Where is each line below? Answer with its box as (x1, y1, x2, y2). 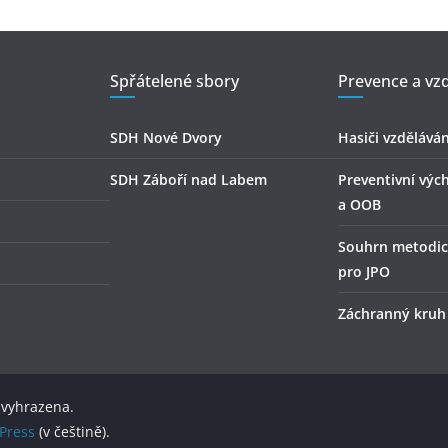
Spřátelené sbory (110, 70, 239, 93)
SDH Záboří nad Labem (110, 170, 267, 190)
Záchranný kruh (338, 304, 446, 324)
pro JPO (338, 262, 390, 282)
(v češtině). (35, 422, 110, 442)
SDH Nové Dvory (110, 128, 222, 148)
